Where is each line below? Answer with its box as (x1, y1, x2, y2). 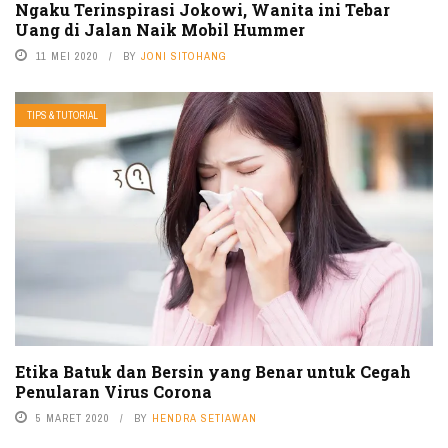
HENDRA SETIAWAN (152, 410, 257, 425)
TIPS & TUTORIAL (27, 109, 98, 123)
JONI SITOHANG (141, 49, 227, 64)
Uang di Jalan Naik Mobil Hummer (15, 19, 305, 41)
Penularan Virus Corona (15, 380, 212, 402)
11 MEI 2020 (36, 49, 99, 64)
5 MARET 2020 (36, 410, 110, 425)
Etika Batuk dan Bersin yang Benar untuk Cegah (15, 360, 411, 382)
